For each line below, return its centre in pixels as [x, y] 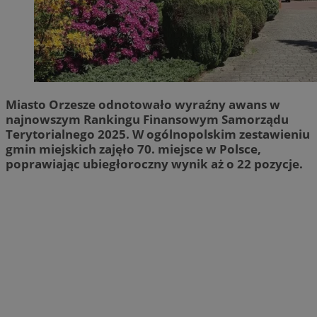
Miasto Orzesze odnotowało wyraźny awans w [143, 104]
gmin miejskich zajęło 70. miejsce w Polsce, [133, 149]
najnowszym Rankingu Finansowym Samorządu [147, 119]
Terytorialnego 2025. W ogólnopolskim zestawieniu [158, 134]
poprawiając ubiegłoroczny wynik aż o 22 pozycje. [154, 163]
